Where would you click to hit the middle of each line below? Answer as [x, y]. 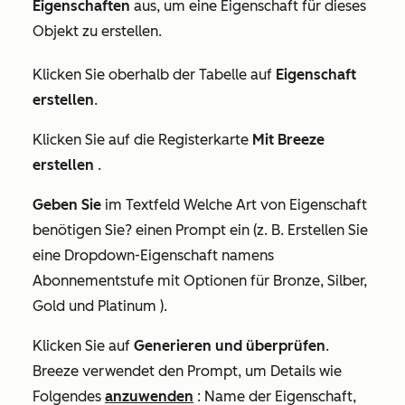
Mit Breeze [288, 139]
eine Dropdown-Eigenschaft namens [153, 255]
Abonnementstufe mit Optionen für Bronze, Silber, [200, 280]
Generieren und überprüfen [230, 345]
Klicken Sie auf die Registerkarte [142, 139]
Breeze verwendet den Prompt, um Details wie [187, 371]
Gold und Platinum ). [100, 306]
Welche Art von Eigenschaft [275, 204]
